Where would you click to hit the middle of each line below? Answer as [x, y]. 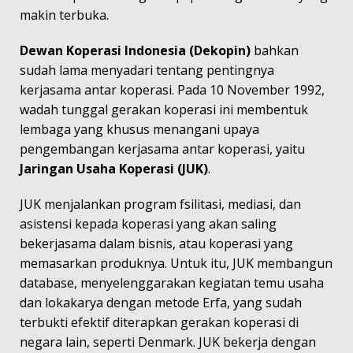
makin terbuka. [64, 15]
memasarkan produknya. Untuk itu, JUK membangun [176, 263]
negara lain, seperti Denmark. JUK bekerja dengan [168, 342]
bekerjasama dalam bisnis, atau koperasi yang [156, 243]
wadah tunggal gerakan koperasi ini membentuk [164, 110]
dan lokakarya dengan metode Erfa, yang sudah [161, 303]
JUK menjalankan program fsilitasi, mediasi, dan [160, 204]
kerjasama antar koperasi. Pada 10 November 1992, [172, 90]
